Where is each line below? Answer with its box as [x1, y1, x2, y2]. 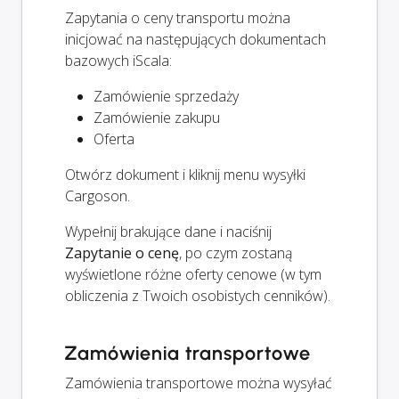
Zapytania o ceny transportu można [65, 7, 290, 28]
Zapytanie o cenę [65, 242, 179, 263]
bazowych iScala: [65, 50, 172, 70]
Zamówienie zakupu [94, 107, 220, 127]
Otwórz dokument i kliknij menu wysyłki [65, 164, 305, 184]
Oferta [94, 128, 134, 149]
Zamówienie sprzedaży [94, 85, 239, 106]
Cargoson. [65, 185, 130, 206]
